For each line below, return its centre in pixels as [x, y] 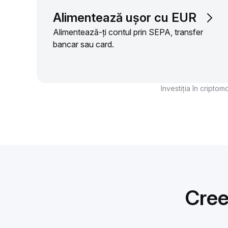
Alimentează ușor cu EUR [125, 18]
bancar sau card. [83, 45]
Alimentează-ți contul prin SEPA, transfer [128, 32]
